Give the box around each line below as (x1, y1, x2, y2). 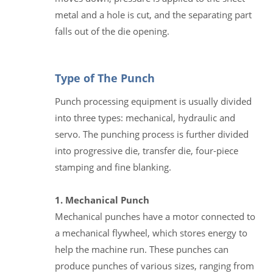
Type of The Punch (55, 70, 155, 85)
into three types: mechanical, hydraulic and (55, 111, 235, 124)
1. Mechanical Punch (55, 193, 149, 206)
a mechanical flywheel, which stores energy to (55, 226, 247, 239)
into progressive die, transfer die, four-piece (55, 144, 238, 157)
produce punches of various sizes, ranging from (55, 259, 254, 272)
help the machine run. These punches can (55, 243, 229, 255)
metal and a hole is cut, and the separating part (55, 8, 252, 21)
